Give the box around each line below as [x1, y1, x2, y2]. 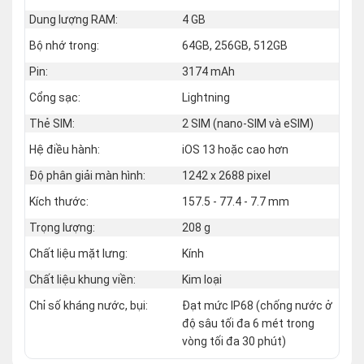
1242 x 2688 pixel [182, 168, 271, 182]
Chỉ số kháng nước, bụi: [29, 298, 148, 312]
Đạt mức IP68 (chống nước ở [182, 298, 332, 312]
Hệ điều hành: [29, 142, 100, 156]
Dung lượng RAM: [29, 12, 118, 26]
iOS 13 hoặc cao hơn [182, 142, 288, 156]
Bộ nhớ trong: [29, 38, 99, 52]
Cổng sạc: [29, 90, 80, 104]
